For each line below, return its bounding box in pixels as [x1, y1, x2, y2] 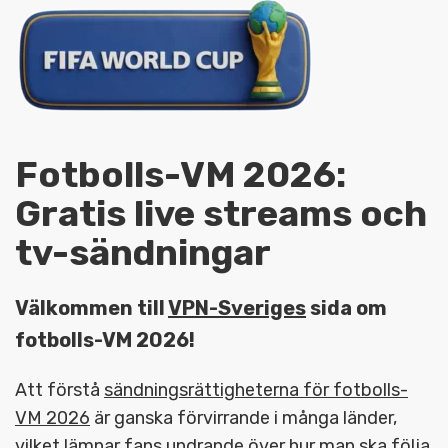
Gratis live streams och [15, 191, 427, 235]
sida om [306, 295, 387, 320]
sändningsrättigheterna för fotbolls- [104, 378, 408, 401]
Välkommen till [15, 295, 168, 320]
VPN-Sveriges [168, 295, 306, 320]
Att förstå [15, 378, 104, 401]
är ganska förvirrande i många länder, [90, 406, 397, 429]
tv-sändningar [15, 230, 271, 274]
